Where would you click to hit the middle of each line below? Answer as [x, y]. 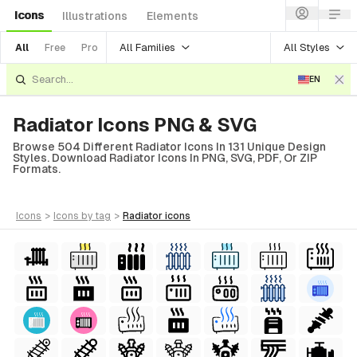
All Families [147, 47]
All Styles [307, 47]
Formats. [37, 169]
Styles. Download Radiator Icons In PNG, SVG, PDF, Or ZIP [165, 158]
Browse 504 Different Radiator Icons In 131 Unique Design [169, 147]
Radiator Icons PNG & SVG [135, 125]
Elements [173, 16]
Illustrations [95, 16]
